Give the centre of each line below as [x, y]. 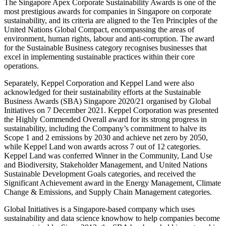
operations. [22, 66]
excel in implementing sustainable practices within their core [99, 57]
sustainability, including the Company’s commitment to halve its [105, 129]
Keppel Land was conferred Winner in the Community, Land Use [108, 156]
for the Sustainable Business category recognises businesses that [105, 48]
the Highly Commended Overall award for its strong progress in [105, 120]
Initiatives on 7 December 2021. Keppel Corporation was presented [111, 110]
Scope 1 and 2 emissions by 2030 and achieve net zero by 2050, [106, 138]
